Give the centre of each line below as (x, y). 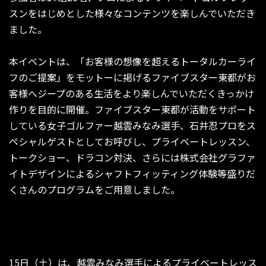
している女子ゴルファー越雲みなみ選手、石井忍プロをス (132, 125)
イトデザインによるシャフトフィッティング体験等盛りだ (132, 173)
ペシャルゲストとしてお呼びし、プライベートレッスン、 (132, 141)
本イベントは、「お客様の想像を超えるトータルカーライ (132, 61)
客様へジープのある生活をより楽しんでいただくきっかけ (132, 93)
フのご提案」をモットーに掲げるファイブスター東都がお (132, 77)
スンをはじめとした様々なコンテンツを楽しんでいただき (132, 13)
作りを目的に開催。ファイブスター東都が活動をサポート (132, 109)
